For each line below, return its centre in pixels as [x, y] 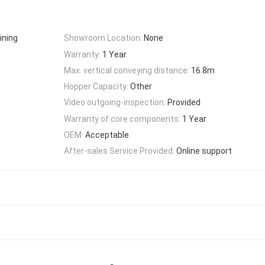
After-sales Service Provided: [119, 151]
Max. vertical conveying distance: [127, 70]
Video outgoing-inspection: [115, 103]
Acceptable [107, 135]
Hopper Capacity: [96, 87]
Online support [204, 151]
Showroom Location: [103, 38]
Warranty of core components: [122, 119]
